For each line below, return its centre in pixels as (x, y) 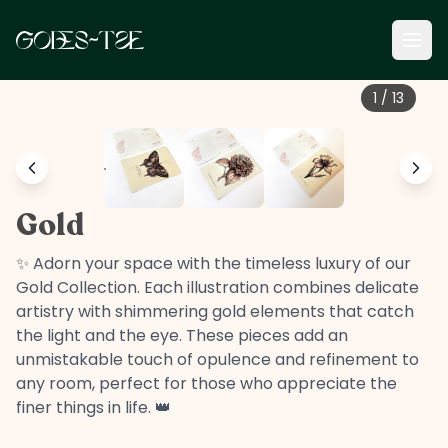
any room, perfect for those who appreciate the (206, 383)
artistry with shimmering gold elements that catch (215, 311)
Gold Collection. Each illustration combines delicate (217, 287)
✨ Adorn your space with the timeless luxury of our (213, 263)
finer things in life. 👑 (93, 407)
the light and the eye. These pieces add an (182, 335)
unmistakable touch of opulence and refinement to (217, 359)
